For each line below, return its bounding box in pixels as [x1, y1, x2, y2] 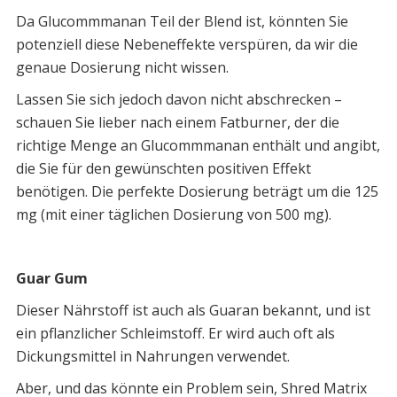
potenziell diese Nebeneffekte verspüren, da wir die [15, 35, 358, 55]
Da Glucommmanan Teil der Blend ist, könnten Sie [15, 12, 348, 32]
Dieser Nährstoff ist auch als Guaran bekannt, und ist [15, 300, 370, 321]
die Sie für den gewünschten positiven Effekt [15, 159, 311, 179]
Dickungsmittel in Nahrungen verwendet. [15, 346, 290, 367]
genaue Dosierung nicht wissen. [15, 58, 229, 78]
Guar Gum [15, 269, 88, 289]
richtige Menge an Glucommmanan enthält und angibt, [15, 136, 380, 156]
